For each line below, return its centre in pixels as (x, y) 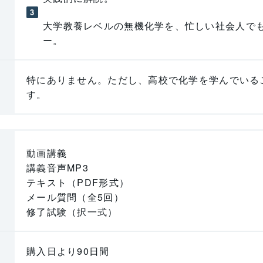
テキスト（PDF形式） (78, 182)
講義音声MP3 (57, 168)
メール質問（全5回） (75, 197)
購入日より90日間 (68, 251)
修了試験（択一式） (72, 212)
